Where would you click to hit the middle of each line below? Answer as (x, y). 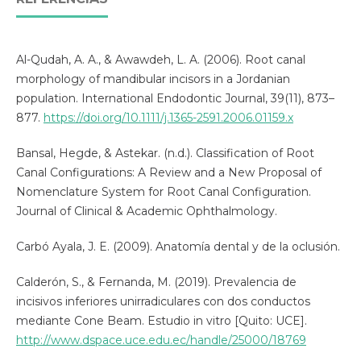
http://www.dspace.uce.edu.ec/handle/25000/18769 (161, 340)
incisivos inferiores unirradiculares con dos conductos (163, 302)
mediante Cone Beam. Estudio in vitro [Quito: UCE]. (161, 321)
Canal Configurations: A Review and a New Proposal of (168, 173)
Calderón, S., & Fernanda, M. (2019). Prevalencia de (156, 282)
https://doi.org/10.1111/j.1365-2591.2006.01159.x (168, 118)
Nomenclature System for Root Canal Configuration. (163, 192)
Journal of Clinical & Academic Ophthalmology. (146, 212)
